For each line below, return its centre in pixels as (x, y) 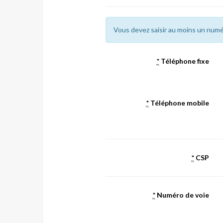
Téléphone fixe (184, 61)
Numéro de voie (182, 195)
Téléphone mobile (179, 103)
